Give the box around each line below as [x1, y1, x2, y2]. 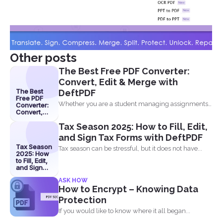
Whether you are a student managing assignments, [58, 100, 210, 108]
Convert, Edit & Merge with [58, 77, 178, 88]
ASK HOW [58, 177, 88, 184]
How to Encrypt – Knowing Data [58, 184, 198, 195]
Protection [58, 195, 107, 206]
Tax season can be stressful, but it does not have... [58, 145, 202, 153]
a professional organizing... [58, 111, 137, 119]
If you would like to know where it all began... [58, 207, 190, 215]
